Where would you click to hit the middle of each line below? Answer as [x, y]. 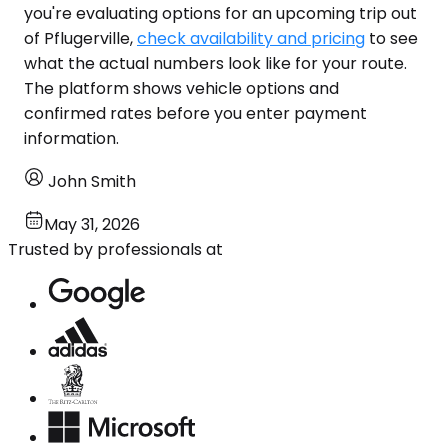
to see [391, 38]
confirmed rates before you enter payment [195, 113]
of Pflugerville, [80, 38]
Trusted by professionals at [115, 249]
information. [71, 138]
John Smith [92, 181]
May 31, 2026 [92, 224]
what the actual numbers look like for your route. [215, 63]
